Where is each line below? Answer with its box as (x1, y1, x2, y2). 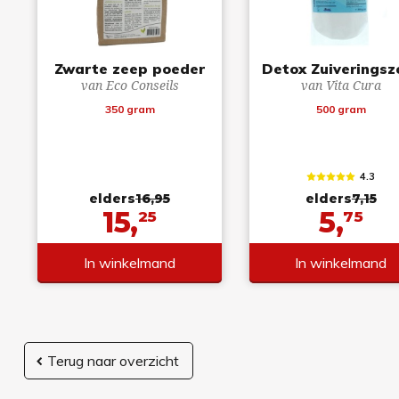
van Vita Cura (300, 76, 381, 94)
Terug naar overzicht (46, 351, 179, 370)
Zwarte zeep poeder (54, 59, 206, 77)
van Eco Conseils (80, 76, 179, 94)
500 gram (315, 102, 366, 116)
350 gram (104, 102, 155, 116)
